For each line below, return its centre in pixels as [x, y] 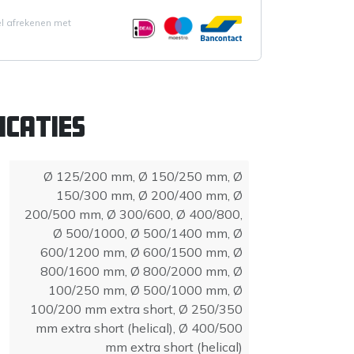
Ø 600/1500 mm [179, 252]
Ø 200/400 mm [183, 195]
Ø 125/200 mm [88, 176]
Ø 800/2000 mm [179, 271]
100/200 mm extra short [102, 309]
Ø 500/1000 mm [179, 290]
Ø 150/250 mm [183, 176]
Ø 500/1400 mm [179, 233]
